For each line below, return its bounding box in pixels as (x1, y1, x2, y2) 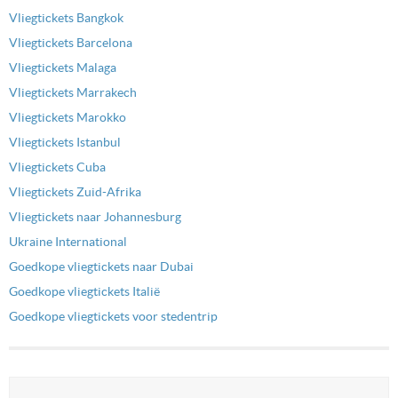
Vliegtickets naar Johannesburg (9, 209, 181, 224)
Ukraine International (9, 234, 127, 249)
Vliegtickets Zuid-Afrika (9, 184, 141, 199)
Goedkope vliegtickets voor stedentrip (9, 308, 218, 323)
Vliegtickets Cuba (9, 159, 106, 174)
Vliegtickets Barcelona (9, 35, 132, 50)
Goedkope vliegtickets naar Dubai (9, 259, 194, 274)
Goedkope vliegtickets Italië (9, 283, 160, 298)
